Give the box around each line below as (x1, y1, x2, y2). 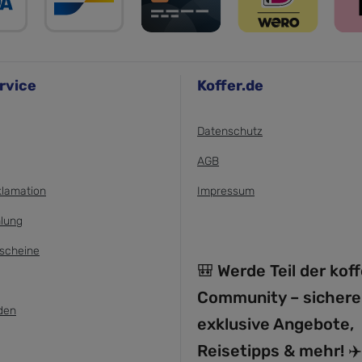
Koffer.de (197, 77, 263, 95)
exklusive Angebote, (197, 314, 354, 334)
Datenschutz (197, 124, 263, 138)
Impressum (197, 184, 255, 198)
